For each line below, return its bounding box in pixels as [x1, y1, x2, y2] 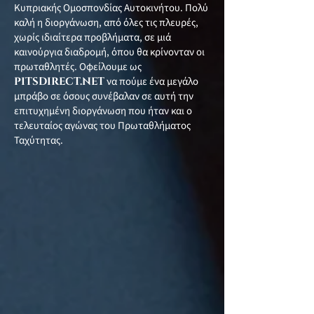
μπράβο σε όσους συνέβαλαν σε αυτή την [14, 89, 193, 104]
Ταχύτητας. [14, 133, 63, 148]
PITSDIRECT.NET [14, 74, 104, 89]
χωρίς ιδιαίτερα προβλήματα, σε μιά [14, 30, 171, 45]
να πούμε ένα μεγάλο [104, 74, 198, 89]
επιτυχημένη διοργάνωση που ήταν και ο [14, 104, 192, 118]
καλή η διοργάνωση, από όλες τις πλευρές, [14, 15, 198, 30]
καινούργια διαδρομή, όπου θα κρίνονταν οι [14, 45, 205, 60]
